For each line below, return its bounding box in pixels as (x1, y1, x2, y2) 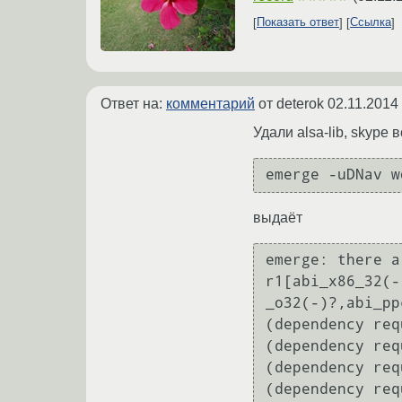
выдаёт (253, 209, 302, 225)
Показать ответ (257, 15, 339, 30)
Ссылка (350, 15, 391, 30)
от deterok (255, 95, 328, 111)
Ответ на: (100, 95, 166, 111)
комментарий (166, 95, 255, 111)
